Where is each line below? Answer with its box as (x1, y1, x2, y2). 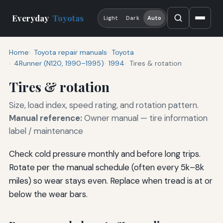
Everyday (12, 12, 51, 24)
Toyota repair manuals (33, 47, 107, 57)
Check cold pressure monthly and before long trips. (8, 148, 201, 159)
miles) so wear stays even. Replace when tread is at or (8, 175, 213, 186)
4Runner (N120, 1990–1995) (13, 58, 104, 68)
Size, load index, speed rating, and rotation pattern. (8, 99, 199, 111)
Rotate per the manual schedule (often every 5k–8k (8, 161, 204, 173)
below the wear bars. (8, 188, 88, 200)
